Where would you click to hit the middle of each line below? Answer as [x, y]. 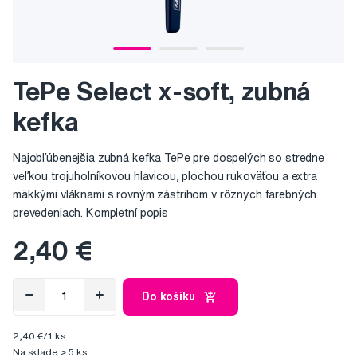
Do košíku [169, 297]
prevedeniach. [50, 213]
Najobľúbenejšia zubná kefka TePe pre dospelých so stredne [169, 158]
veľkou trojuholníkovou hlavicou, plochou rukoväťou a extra [165, 177]
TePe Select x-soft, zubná [162, 91]
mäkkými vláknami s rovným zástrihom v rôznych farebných [165, 195]
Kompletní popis [127, 213]
